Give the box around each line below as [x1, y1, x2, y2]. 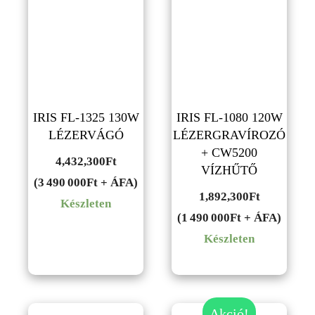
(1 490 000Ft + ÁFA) [177, 210, 281, 224]
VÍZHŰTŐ [201, 162, 257, 177]
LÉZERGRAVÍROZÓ [173, 127, 285, 142]
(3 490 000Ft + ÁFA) [34, 175, 138, 189]
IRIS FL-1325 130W [32, 110, 139, 124]
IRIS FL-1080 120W [176, 110, 283, 124]
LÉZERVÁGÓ [48, 127, 124, 142]
